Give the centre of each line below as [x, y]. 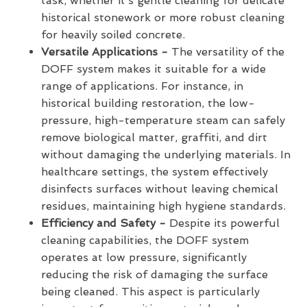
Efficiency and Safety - [103, 223]
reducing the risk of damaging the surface [155, 275]
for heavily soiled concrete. [113, 35]
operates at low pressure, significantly [144, 258]
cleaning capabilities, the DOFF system [145, 241]
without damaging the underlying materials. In [166, 155]
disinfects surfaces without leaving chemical [160, 189]
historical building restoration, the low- [148, 103]
